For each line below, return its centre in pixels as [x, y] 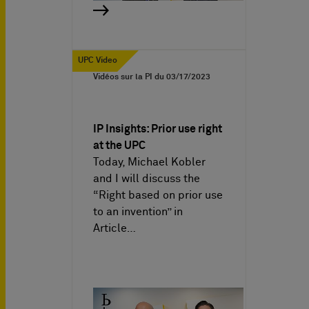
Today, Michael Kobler [149, 162]
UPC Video [98, 60]
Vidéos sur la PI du [130, 77]
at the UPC [119, 145]
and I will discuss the [147, 178]
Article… [114, 228]
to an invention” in [138, 211]
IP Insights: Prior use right [158, 129]
